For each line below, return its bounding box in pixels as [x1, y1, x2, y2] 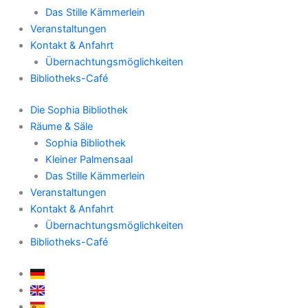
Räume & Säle [30, 120, 93, 133]
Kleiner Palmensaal [45, 153, 133, 166]
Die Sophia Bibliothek [30, 103, 128, 116]
